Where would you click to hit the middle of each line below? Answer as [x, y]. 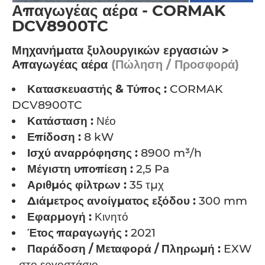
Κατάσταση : [60, 121]
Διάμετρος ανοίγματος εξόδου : [112, 201]
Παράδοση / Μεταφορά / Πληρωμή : [124, 249]
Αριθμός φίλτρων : [77, 185]
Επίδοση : [54, 137]
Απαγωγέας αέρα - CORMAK [119, 11]
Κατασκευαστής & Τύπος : [97, 89]
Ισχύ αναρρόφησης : [83, 153]
